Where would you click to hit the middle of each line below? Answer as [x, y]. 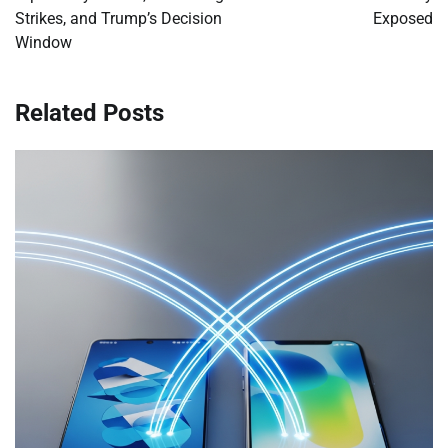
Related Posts [89, 112]
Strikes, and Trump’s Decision [118, 18]
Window [43, 42]
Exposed [403, 18]
